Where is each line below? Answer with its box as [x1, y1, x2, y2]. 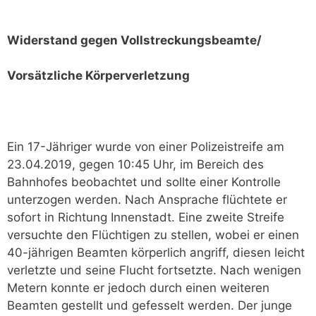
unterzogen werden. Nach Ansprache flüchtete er [7, 193, 287, 207]
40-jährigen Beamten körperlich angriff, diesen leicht [7, 245, 305, 260]
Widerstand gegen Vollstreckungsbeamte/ [7, 32, 262, 47]
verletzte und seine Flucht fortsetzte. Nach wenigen [7, 263, 301, 277]
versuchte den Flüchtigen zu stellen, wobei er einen [7, 228, 299, 242]
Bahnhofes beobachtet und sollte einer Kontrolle [7, 175, 281, 189]
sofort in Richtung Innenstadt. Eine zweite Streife [7, 210, 284, 224]
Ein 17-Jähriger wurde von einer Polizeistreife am [7, 140, 284, 154]
